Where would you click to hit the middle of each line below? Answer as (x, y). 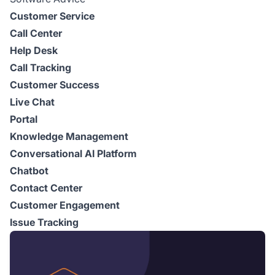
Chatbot (29, 171)
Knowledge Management (69, 137)
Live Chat (32, 102)
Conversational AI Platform (73, 154)
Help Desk (34, 51)
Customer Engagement (65, 205)
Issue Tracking (44, 223)
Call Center (36, 33)
